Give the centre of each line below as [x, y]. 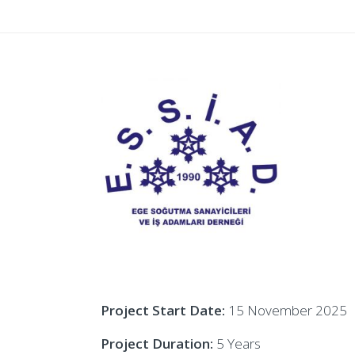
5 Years [237, 344]
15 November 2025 [288, 311]
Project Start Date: [164, 311]
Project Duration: [157, 344]
